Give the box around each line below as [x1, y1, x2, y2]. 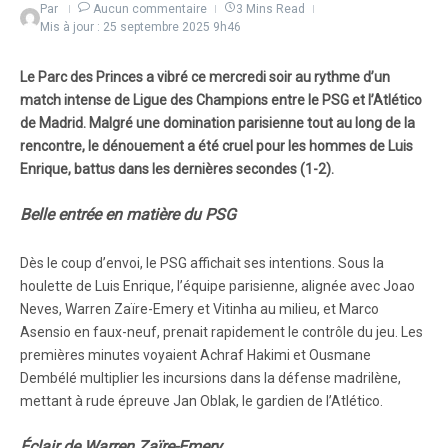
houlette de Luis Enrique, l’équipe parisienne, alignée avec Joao [20, 278, 415, 294]
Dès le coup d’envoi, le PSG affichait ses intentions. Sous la [20, 255, 384, 271]
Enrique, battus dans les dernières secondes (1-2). [20, 161, 334, 177]
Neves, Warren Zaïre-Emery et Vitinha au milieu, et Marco [20, 301, 379, 317]
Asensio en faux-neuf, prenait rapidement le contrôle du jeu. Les [20, 324, 423, 340]
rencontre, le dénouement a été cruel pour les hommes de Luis [20, 138, 413, 154]
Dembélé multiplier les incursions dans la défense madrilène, [20, 370, 401, 386]
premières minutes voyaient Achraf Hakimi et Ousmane [20, 347, 371, 363]
